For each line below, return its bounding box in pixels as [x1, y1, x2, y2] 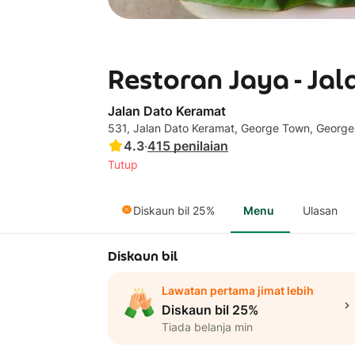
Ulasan [303, 204, 338, 217]
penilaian [174, 138, 228, 154]
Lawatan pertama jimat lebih [162, 284, 314, 297]
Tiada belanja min [162, 320, 253, 334]
